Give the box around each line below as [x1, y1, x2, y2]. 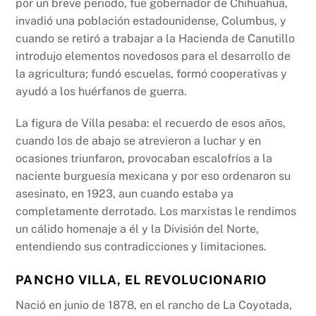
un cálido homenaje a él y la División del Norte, [16, 222, 260, 236]
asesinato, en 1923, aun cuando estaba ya [16, 187, 234, 201]
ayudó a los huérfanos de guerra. [16, 84, 188, 98]
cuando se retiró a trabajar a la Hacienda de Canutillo [16, 31, 296, 45]
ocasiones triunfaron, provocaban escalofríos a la [16, 152, 273, 166]
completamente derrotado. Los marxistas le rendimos [16, 205, 297, 219]
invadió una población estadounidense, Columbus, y [16, 13, 287, 28]
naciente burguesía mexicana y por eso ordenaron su [16, 169, 291, 183]
